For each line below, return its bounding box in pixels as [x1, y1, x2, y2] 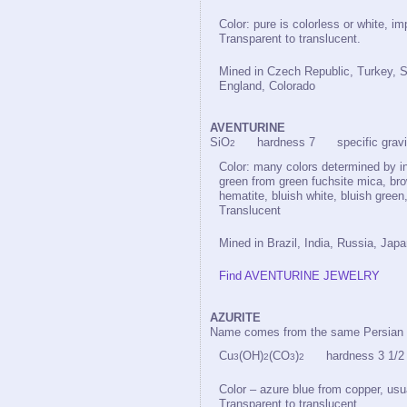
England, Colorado [219, 79, 315, 93]
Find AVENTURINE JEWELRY [219, 269, 380, 283]
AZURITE [210, 311, 261, 324]
